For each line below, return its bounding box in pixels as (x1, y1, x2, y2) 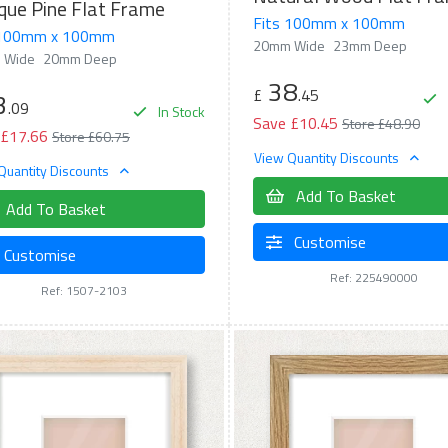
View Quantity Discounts (253, 146, 402, 168)
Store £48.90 (341, 113, 420, 135)
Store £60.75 (52, 126, 130, 148)
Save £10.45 (252, 111, 338, 136)
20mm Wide (252, 35, 325, 57)
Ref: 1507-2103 (40, 280, 127, 300)
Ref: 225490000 (329, 267, 418, 287)
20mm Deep (43, 48, 117, 70)
